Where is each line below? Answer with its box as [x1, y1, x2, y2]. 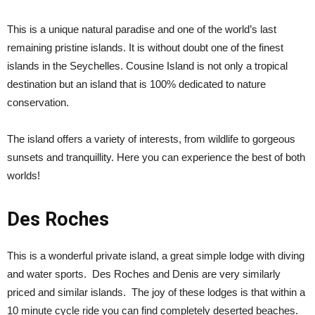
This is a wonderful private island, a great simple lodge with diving [7, 250, 304, 262]
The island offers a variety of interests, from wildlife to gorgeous [7, 133, 295, 145]
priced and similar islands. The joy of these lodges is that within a [7, 286, 305, 298]
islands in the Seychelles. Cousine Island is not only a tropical [7, 60, 288, 72]
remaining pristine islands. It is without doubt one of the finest [7, 41, 283, 53]
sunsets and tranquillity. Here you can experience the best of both [7, 151, 305, 163]
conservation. [7, 96, 69, 108]
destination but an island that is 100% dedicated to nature [7, 78, 266, 90]
